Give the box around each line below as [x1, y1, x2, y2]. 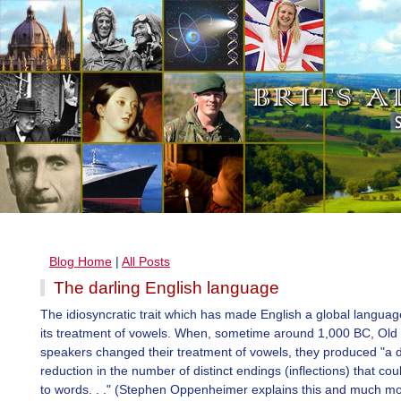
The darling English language [54, 278, 279, 297]
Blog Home [49, 254, 112, 269]
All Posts [122, 254, 170, 269]
